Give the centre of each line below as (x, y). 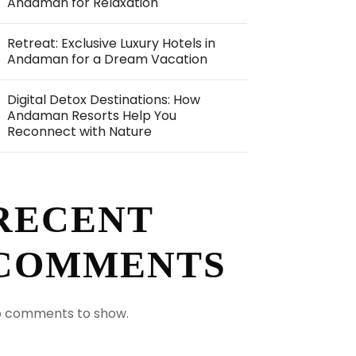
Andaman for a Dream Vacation (108, 59)
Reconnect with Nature (80, 132)
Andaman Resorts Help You (92, 116)
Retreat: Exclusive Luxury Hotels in (112, 43)
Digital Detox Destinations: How (104, 100)
